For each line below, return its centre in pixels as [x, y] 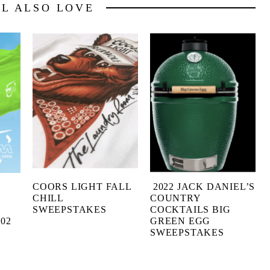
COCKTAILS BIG [190, 210]
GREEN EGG [181, 221]
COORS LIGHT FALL [82, 187]
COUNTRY [175, 198]
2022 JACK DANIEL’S [203, 187]
